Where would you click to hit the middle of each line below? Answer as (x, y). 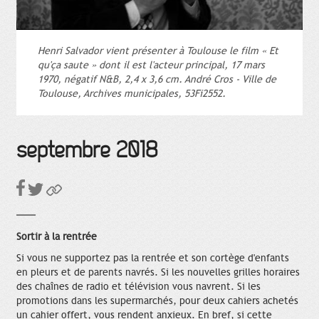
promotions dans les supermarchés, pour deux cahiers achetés (157, 300)
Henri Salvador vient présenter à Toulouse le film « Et (158, 51)
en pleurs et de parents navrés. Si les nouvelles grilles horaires (158, 272)
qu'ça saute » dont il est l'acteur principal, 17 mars (151, 65)
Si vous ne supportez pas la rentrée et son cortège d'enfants (153, 258)
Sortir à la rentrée (57, 236)
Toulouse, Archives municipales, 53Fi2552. (132, 93)
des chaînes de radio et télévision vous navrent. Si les (138, 286)
